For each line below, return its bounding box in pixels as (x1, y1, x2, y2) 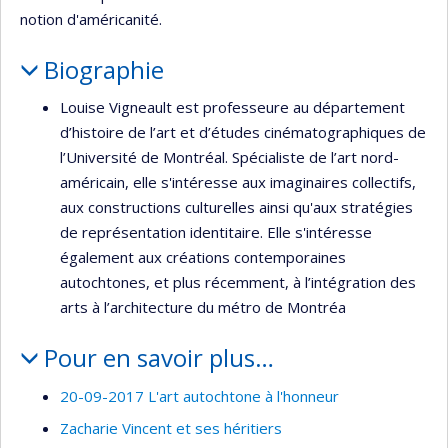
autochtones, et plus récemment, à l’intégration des (60, 272, 416, 293)
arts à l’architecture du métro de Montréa (60, 297, 346, 318)
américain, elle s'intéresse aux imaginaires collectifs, (60, 172, 416, 193)
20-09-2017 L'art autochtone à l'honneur (60, 385, 339, 406)
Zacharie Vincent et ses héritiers (60, 418, 282, 439)
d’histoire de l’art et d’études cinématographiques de (60, 122, 426, 143)
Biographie (43, 52, 164, 86)
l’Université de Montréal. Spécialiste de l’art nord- (60, 147, 399, 168)
